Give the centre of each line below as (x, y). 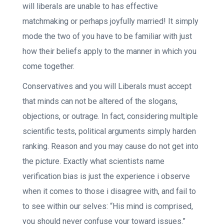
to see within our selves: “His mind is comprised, (108, 206)
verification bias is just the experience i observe (106, 176)
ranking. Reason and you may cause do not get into (110, 146)
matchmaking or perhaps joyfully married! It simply (110, 21)
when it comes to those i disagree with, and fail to (109, 191)
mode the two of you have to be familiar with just (107, 36)
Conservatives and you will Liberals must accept (107, 86)
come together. (48, 66)
